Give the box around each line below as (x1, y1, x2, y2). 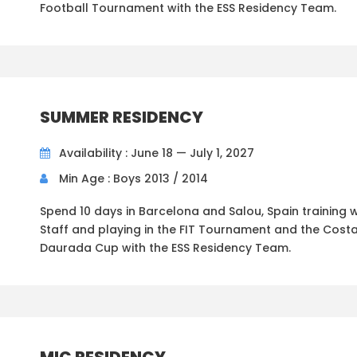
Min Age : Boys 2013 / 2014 (59, 171, 208, 187)
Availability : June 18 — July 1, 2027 (59, 145, 254, 162)
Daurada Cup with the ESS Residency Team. (40, 240, 291, 257)
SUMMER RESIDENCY (40, 106, 203, 129)
